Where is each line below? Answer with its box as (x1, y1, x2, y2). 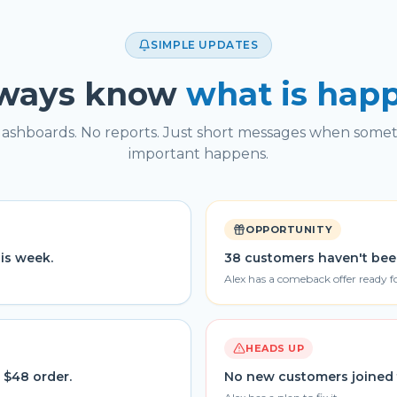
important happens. (128, 145, 269, 162)
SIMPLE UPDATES (151, 38, 259, 51)
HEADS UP (245, 342, 305, 354)
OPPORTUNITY (245, 223, 333, 236)
